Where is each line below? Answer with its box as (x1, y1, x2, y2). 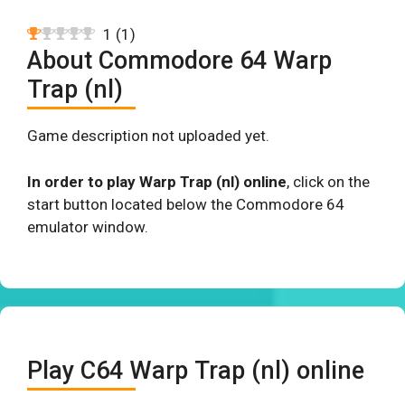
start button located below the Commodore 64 (27, 194, 344, 213)
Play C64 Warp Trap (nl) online (27, 356, 364, 385)
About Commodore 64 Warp (27, 46, 332, 75)
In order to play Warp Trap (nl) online (27, 172, 287, 191)
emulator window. (27, 217, 148, 236)
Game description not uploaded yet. (27, 127, 269, 145)
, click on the (287, 172, 370, 191)
